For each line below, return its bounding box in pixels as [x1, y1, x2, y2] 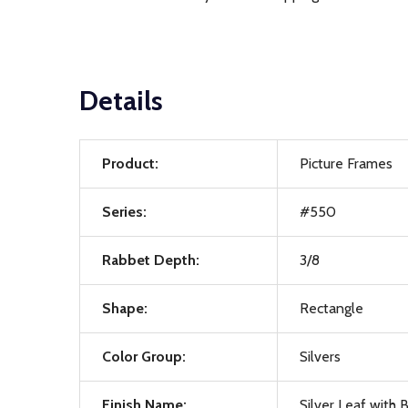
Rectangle [300, 300, 363, 317]
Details [79, 84, 163, 117]
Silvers [300, 348, 341, 365]
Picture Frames [300, 155, 393, 172]
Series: [102, 203, 147, 220]
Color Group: [102, 348, 186, 365]
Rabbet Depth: [102, 251, 199, 269]
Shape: [102, 300, 148, 317]
